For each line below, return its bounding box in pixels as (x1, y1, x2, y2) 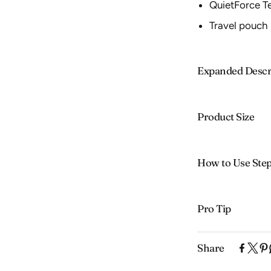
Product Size (197, 109, 255, 123)
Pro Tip (197, 201, 231, 215)
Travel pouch (209, 19, 268, 31)
